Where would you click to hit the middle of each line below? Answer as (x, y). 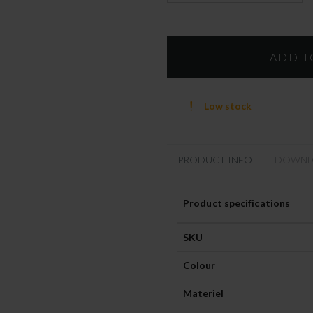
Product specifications (237, 203)
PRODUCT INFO (215, 160)
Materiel (203, 293)
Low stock (227, 105)
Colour (199, 265)
